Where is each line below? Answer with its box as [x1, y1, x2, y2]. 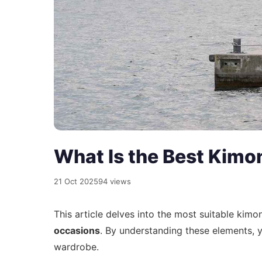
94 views [98, 177, 131, 187]
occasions [54, 225, 100, 237]
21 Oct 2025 [54, 177, 98, 187]
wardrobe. [54, 241, 99, 253]
